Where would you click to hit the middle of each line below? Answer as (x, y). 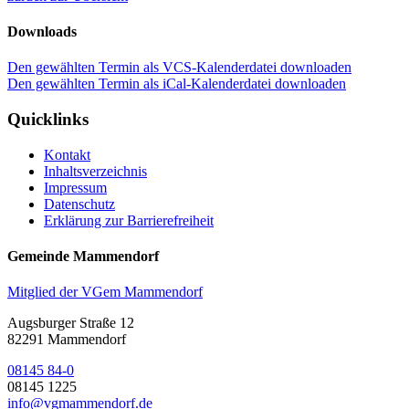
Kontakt (67, 154)
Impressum (75, 187)
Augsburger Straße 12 (71, 323)
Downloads (42, 31)
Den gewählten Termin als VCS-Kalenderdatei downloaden (179, 68)
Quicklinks (48, 119)
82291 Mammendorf (67, 340)
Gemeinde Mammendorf (83, 256)
